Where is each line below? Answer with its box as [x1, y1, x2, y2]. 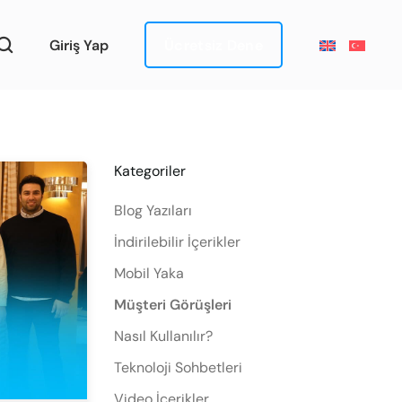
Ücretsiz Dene [164, 35, 263, 55]
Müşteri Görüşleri [114, 295, 232, 314]
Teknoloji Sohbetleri [114, 358, 242, 377]
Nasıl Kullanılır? [114, 327, 213, 345]
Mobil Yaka [114, 264, 184, 283]
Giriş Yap [49, 35, 109, 55]
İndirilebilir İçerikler [114, 232, 240, 251]
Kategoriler [114, 162, 186, 180]
